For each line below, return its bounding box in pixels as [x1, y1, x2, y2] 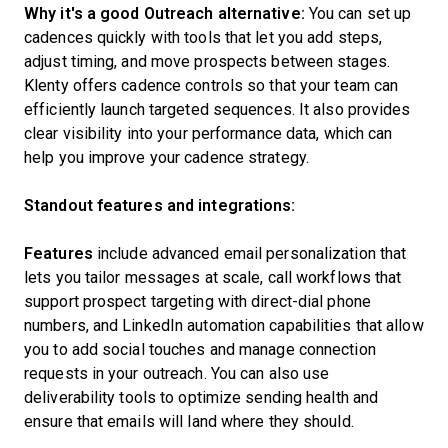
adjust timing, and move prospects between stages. [24, 53, 390, 70]
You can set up [304, 5, 412, 22]
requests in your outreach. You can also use [24, 365, 330, 382]
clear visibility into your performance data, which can [24, 125, 393, 142]
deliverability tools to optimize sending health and [24, 389, 379, 406]
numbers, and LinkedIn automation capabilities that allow [24, 317, 424, 334]
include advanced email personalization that [92, 245, 407, 262]
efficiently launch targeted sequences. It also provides [24, 101, 411, 118]
